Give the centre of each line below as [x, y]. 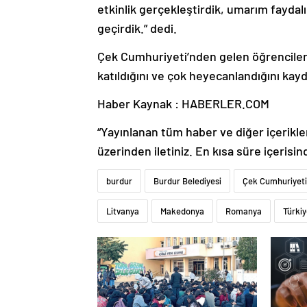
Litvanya [123, 211]
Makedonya [182, 211]
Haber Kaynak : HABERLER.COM [183, 104]
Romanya [244, 211]
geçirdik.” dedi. [137, 28]
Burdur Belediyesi [187, 181]
